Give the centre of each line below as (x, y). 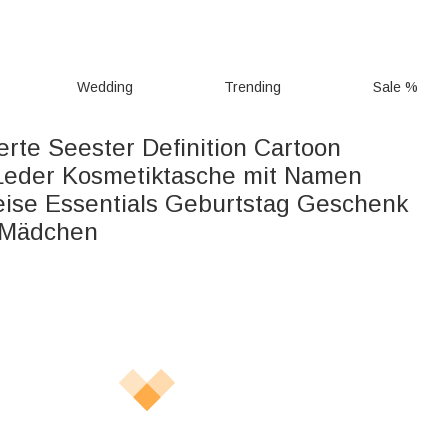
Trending (253, 87)
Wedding (104, 87)
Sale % (395, 87)
